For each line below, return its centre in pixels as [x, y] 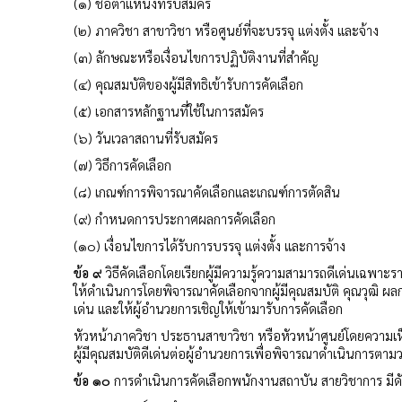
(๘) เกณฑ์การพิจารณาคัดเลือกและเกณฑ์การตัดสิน [207, 191]
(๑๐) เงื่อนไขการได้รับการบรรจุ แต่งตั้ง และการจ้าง [210, 245]
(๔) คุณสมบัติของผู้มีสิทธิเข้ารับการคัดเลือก [188, 83]
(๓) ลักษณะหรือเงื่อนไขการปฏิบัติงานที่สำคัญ [196, 57]
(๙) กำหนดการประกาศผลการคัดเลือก [175, 218]
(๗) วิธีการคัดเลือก [122, 164]
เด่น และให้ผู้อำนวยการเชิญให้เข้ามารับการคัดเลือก [208, 308]
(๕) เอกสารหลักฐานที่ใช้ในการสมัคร [169, 110]
